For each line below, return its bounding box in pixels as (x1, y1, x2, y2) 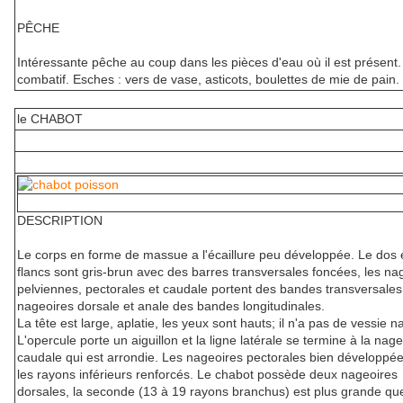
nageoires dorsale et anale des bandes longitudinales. (17, 299, 325, 314)
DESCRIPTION (17, 213, 103, 228)
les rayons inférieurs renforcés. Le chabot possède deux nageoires (17, 367, 398, 382)
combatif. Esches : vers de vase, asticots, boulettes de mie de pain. (17, 72, 399, 87)
